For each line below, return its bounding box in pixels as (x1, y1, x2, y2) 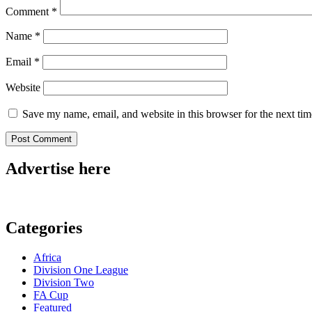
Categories (6, 219, 82, 237)
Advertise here (6, 159, 111, 178)
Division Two (33, 276, 94, 289)
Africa (33, 251, 61, 264)
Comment (6, 5, 52, 17)
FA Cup (33, 289, 68, 302)
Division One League (33, 264, 128, 276)
